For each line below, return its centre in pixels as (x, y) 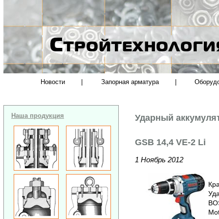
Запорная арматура (130, 82)
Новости (53, 82)
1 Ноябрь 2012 (159, 159)
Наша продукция (38, 115)
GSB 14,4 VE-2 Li (170, 142)
